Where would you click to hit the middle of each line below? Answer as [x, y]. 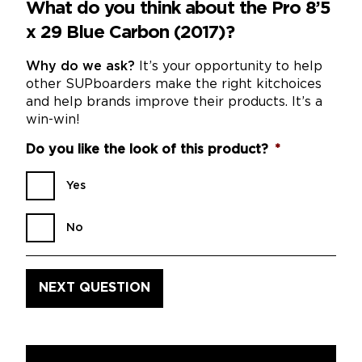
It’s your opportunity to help [229, 66]
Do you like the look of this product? [147, 149]
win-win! [53, 120]
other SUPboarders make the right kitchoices [174, 84]
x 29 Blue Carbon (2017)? [130, 33]
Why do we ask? [80, 66]
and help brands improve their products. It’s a [174, 102]
